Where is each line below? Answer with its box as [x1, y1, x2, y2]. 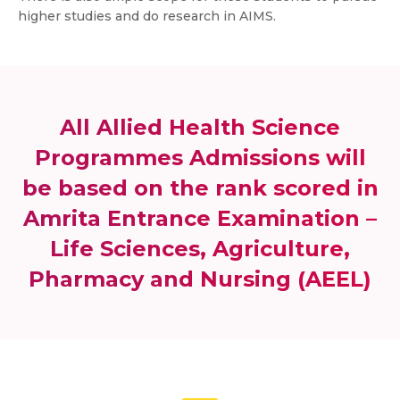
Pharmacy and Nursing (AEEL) [29, 266, 371, 292]
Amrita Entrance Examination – [23, 205, 377, 231]
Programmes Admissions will [34, 145, 366, 171]
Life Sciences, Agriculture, [50, 236, 350, 262]
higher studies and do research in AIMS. [18, 8, 276, 24]
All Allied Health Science [60, 114, 340, 140]
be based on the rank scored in [21, 175, 379, 201]
